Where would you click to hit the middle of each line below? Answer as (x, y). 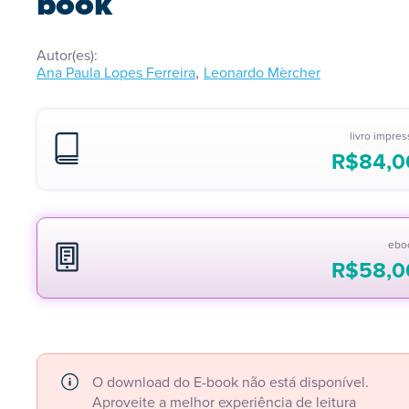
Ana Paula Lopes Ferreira (116, 73)
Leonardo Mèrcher (262, 73)
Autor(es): (67, 55)
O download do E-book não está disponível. (231, 382)
